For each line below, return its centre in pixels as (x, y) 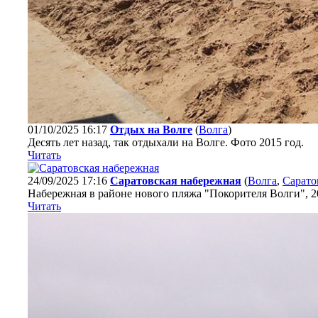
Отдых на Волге (151, 130)
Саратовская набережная (176, 181)
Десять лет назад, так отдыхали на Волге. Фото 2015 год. (166, 142)
